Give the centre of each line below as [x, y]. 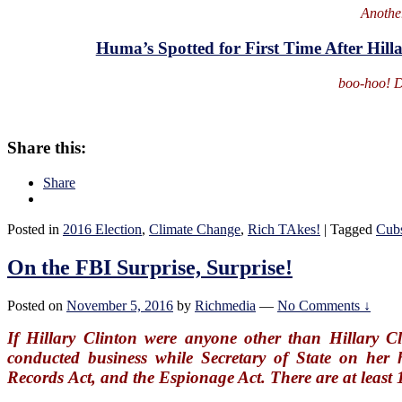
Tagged [351, 230]
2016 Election [102, 230]
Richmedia [225, 305]
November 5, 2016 [120, 305]
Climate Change [195, 230]
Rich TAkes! [284, 230]
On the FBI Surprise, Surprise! [150, 267]
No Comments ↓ [324, 305]
